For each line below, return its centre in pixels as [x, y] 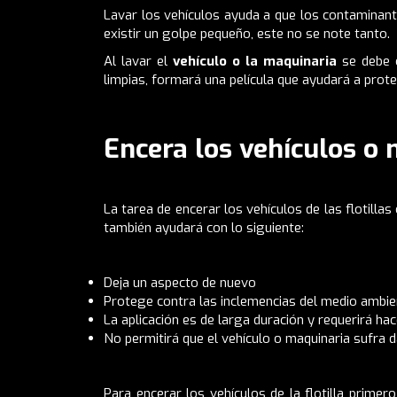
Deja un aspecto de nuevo [180, 282]
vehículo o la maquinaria [252, 61]
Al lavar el [136, 61]
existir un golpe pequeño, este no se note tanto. [247, 33]
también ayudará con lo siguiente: [204, 227]
